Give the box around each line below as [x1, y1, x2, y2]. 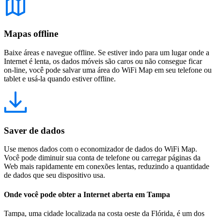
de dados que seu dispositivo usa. [4, 171, 105, 180]
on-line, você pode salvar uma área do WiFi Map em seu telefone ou [4, 66, 212, 74]
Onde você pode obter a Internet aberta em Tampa [4, 190, 170, 199]
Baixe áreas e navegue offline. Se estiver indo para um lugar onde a [4, 48, 209, 57]
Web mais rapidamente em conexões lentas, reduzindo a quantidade [4, 162, 209, 171]
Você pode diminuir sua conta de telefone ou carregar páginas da [4, 154, 201, 162]
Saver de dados [4, 125, 64, 136]
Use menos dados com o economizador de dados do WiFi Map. [4, 145, 197, 154]
